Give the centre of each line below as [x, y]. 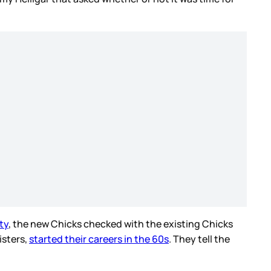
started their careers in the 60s [99, 239]
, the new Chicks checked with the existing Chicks [121, 224]
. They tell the [199, 239]
